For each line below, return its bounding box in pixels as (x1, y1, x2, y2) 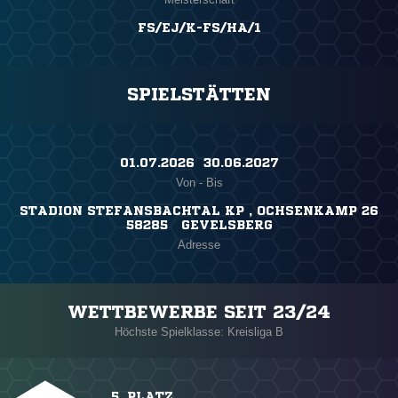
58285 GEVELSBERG (125, 219, 273, 232)
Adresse (178, 238, 220, 252)
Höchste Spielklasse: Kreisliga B (115, 325, 283, 339)
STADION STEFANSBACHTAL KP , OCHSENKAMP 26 (20, 204, 378, 218)
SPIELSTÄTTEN (127, 85, 271, 105)
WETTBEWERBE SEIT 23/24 (68, 303, 330, 322)
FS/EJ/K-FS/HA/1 (137, 21, 261, 35)
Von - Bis (175, 176, 223, 190)
